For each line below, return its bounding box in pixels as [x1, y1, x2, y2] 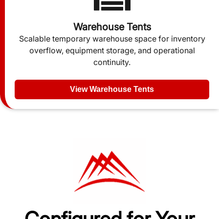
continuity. [93, 57, 131, 67]
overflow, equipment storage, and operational [29, 45, 195, 56]
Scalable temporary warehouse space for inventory [19, 34, 205, 44]
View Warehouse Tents [70, 85, 154, 94]
